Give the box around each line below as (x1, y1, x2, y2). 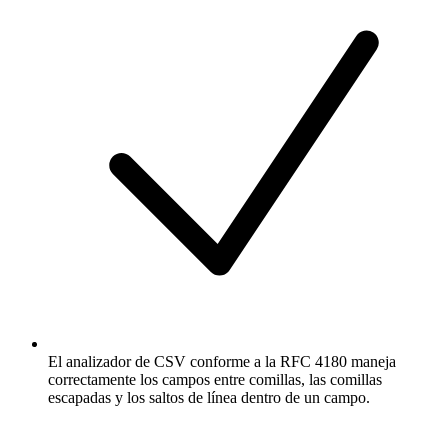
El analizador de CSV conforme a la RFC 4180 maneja (48, 352, 396, 370)
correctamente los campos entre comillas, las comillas (48, 370, 382, 388)
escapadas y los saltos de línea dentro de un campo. (48, 388, 370, 406)
